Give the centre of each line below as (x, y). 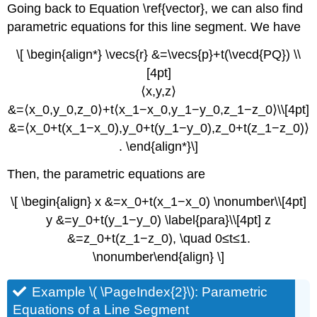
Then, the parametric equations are (106, 174)
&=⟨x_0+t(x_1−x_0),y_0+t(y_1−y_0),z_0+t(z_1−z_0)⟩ (158, 128)
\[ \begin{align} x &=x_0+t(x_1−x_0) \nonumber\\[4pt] (158, 201)
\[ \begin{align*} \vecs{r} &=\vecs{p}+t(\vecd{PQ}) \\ (158, 54)
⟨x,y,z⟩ (158, 91)
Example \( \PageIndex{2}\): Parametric (150, 292)
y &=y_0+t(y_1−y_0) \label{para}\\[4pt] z (158, 220)
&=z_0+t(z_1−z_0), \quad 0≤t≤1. (158, 238)
